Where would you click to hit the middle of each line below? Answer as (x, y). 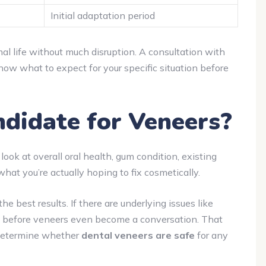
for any (211, 235)
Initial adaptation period (103, 15)
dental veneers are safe (138, 235)
